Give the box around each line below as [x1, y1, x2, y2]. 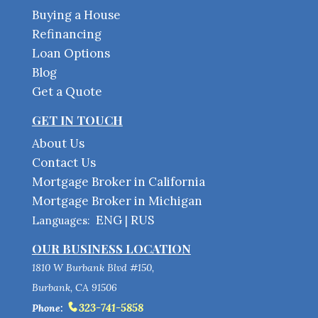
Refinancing [31, 26, 102, 43]
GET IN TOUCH [31, 112, 123, 128]
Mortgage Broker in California [31, 174, 205, 190]
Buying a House [31, 7, 121, 23]
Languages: [31, 214, 96, 228]
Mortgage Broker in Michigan [31, 193, 202, 209]
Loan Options [31, 45, 110, 62]
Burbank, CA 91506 [31, 281, 117, 295]
